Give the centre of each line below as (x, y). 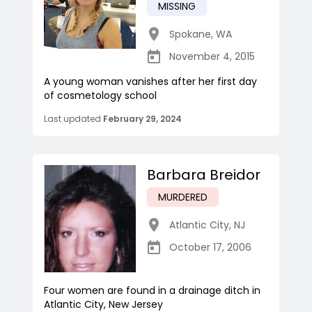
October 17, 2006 (210, 248)
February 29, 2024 (142, 119)
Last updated (72, 119)
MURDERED (183, 197)
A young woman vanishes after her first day (150, 82)
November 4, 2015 (212, 57)
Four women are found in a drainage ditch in (152, 291)
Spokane (190, 34)
